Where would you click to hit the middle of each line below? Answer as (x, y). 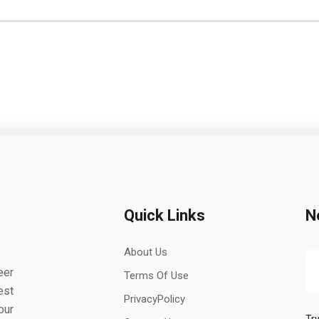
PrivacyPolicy (155, 299)
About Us (146, 252)
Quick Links (164, 215)
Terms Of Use (156, 276)
